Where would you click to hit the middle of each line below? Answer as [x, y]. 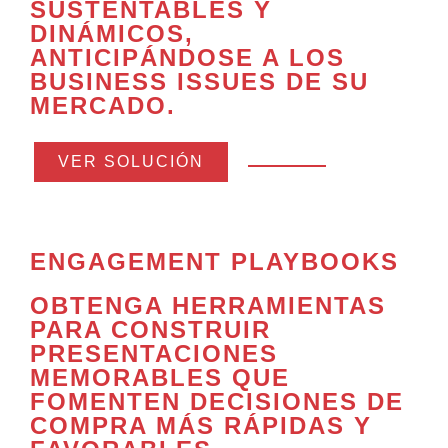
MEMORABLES [126, 378]
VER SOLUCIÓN [131, 162]
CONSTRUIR [191, 330]
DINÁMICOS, [112, 34]
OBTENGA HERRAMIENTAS [208, 306]
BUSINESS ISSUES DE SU [199, 82]
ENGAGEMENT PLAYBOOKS [214, 262]
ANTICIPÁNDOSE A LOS [187, 58]
